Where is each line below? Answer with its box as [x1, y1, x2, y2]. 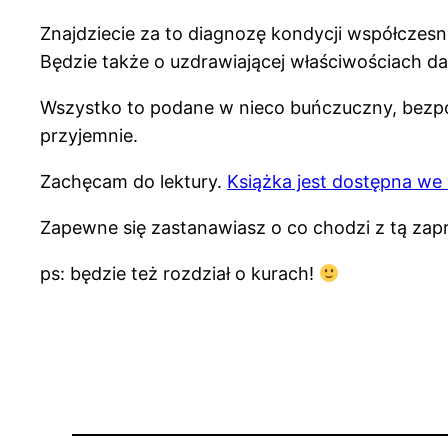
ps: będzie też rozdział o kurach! [40, 263, 319, 285]
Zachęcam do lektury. [40, 171, 227, 193]
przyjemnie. [40, 125, 153, 147]
